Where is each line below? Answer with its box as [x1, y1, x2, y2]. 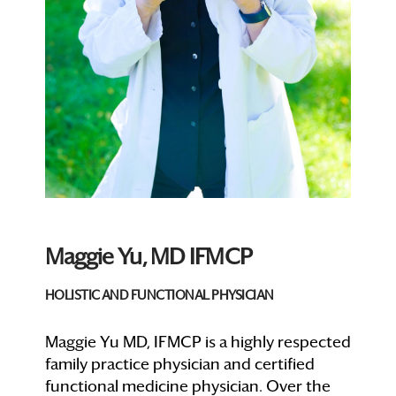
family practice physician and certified [44, 354, 315, 374]
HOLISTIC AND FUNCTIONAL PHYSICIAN [44, 287, 274, 304]
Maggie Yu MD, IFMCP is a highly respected [44, 331, 351, 352]
